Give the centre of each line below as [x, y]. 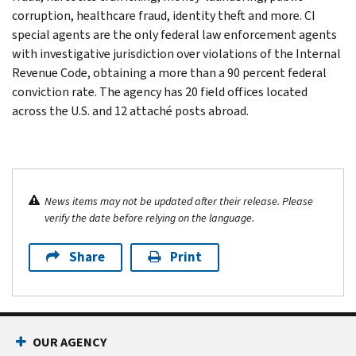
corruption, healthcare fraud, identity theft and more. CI [164, 15]
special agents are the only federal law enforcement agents [174, 34]
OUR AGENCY [70, 342]
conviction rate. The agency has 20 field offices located [160, 91]
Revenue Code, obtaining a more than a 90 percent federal [169, 72]
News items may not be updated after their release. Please [179, 201]
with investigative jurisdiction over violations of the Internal [176, 53]
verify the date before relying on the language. [149, 218]
